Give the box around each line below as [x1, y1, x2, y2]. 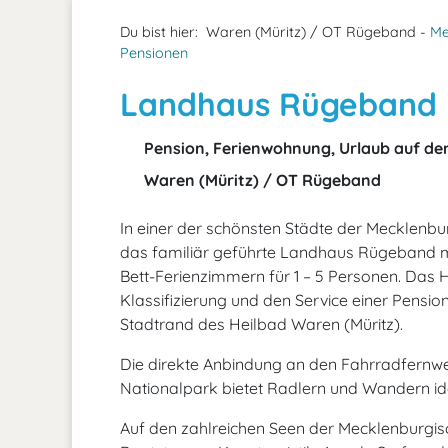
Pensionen [120, 44, 188, 62]
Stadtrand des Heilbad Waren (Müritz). [120, 314, 403, 334]
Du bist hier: [120, 23, 198, 41]
